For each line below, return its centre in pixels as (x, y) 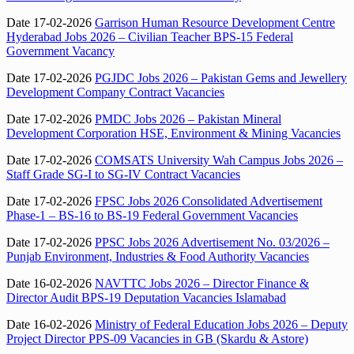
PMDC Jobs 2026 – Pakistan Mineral (188, 119)
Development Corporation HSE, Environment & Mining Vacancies (173, 134)
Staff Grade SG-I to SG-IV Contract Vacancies (123, 175)
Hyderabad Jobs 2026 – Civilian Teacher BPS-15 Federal (150, 37)
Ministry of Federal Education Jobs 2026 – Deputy (221, 325)
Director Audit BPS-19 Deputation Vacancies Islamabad (146, 298)
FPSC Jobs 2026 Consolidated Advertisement (209, 201)
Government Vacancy (60, 51)
